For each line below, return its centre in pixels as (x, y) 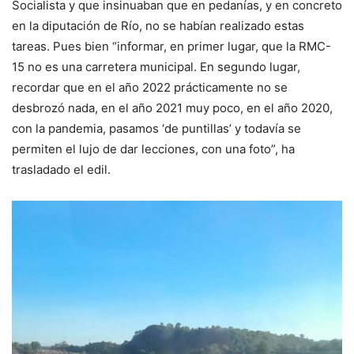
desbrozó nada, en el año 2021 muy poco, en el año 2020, (172, 107)
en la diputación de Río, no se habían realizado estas (158, 25)
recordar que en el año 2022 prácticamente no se (150, 87)
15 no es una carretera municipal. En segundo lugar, (156, 66)
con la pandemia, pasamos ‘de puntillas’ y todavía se (156, 128)
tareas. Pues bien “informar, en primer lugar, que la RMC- (171, 46)
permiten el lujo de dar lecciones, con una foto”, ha (153, 149)
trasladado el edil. (61, 169)
